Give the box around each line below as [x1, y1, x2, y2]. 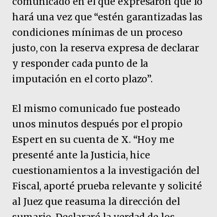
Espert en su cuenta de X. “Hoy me [12, 134, 174, 146]
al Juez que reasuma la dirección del [12, 196, 180, 208]
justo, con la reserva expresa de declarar [12, 42, 200, 54]
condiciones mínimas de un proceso [12, 26, 183, 38]
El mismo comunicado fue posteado [12, 103, 180, 115]
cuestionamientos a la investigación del [12, 165, 200, 177]
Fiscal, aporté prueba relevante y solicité [12, 180, 202, 192]
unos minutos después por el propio [12, 118, 183, 130]
